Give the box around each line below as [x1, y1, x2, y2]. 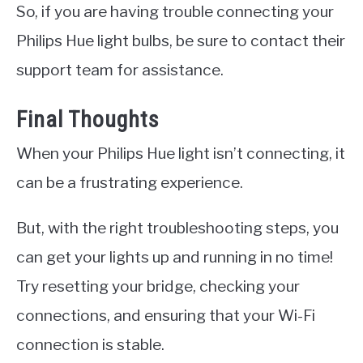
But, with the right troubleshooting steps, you [16, 218, 339, 238]
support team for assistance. [16, 59, 224, 79]
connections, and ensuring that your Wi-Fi [16, 305, 315, 326]
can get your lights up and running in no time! [16, 247, 333, 267]
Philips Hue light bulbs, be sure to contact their [16, 30, 345, 50]
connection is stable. [16, 335, 164, 355]
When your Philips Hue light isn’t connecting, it [16, 143, 345, 164]
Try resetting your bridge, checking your [16, 276, 300, 297]
